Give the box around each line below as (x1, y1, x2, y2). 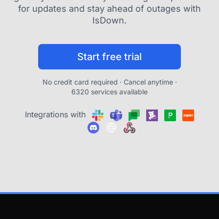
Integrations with (24, 109, 88, 119)
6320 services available (71, 88, 148, 96)
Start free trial (77, 51, 142, 63)
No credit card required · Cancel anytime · (42, 78, 177, 86)
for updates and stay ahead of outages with (18, 3, 201, 14)
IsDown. (92, 15, 127, 25)
